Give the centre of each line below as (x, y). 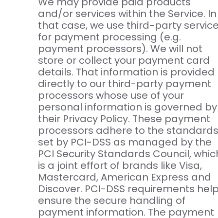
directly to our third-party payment (124, 84)
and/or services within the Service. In (127, 14)
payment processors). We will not (120, 49)
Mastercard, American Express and (124, 177)
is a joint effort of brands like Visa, (120, 166)
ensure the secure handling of (111, 201)
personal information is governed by (127, 107)
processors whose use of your (111, 96)
